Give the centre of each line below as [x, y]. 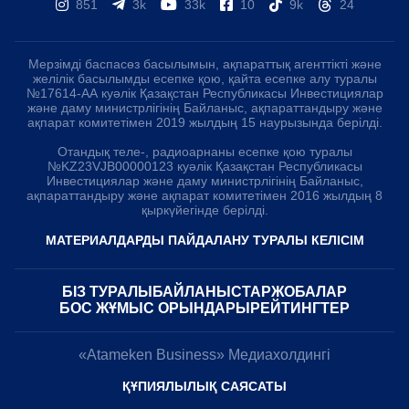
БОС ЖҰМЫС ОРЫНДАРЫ [155, 309]
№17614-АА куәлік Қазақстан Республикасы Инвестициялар [204, 94]
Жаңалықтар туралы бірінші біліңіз [216, 388]
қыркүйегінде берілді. [204, 210]
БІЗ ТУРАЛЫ [107, 292]
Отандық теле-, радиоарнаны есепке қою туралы [204, 152]
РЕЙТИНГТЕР [300, 309]
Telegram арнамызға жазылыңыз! [210, 372]
